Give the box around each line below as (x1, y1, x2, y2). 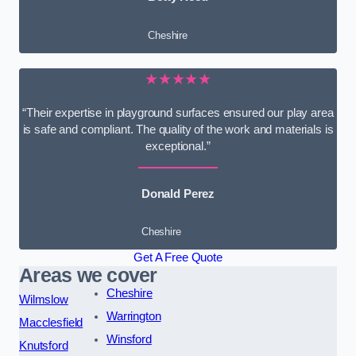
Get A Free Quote (133, 251, 222, 265)
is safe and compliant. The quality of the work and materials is (22, 123, 334, 137)
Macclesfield (19, 316, 83, 330)
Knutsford (19, 339, 68, 353)
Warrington (106, 310, 161, 323)
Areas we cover (19, 265, 157, 287)
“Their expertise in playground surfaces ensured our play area (22, 106, 334, 120)
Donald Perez (141, 187, 215, 200)
